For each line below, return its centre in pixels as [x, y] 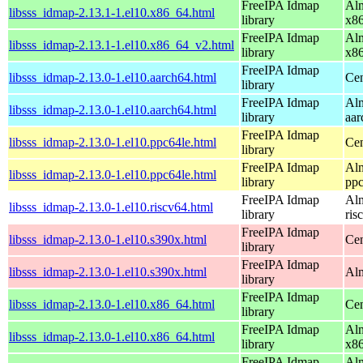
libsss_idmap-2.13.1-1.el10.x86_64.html [112, 12]
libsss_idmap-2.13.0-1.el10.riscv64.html [111, 207]
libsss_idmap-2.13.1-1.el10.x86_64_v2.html [122, 45]
